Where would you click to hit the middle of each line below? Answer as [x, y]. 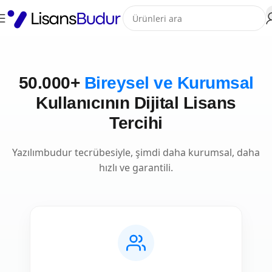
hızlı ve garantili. [136, 168]
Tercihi [136, 123]
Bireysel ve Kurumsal [169, 83]
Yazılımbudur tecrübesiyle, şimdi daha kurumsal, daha [136, 152]
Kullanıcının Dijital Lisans [136, 103]
